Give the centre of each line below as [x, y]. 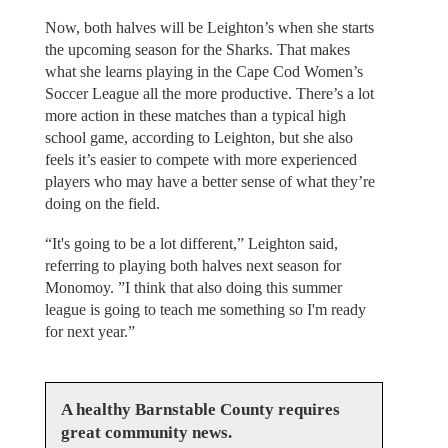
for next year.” [89, 332]
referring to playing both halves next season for [192, 266]
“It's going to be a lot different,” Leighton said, [191, 244]
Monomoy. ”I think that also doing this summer [193, 288]
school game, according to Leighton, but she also [198, 137]
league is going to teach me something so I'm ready [205, 310]
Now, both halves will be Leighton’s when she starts [209, 27]
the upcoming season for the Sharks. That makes [197, 49]
